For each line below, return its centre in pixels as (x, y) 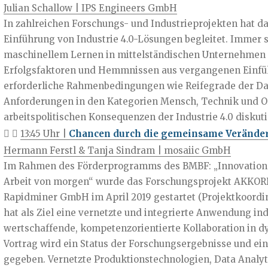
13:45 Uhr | (44, 133)
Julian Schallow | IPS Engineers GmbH (90, 8)
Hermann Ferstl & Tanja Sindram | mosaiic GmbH (117, 150)
